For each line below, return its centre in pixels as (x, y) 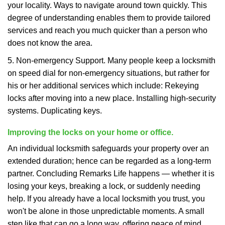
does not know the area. (50, 43)
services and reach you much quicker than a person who (107, 30)
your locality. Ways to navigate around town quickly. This (107, 5)
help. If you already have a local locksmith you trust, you (106, 199)
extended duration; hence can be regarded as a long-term (109, 161)
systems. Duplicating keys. (55, 111)
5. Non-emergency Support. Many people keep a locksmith (111, 61)
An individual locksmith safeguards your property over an (108, 148)
